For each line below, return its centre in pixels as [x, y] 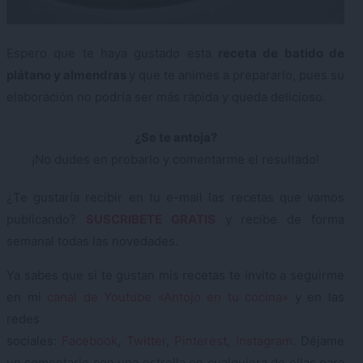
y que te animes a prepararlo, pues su [237, 75]
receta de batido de [281, 53]
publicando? [46, 219]
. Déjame [318, 340]
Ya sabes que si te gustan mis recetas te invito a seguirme [175, 275]
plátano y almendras [68, 75]
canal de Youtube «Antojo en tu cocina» [168, 297]
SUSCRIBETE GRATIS [150, 219]
